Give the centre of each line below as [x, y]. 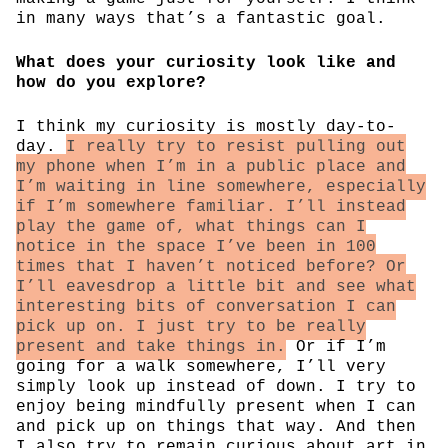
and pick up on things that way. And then [216, 426]
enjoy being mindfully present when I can [216, 406]
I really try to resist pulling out [236, 146]
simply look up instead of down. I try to [216, 386]
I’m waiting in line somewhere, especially [221, 186]
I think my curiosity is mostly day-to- [206, 126]
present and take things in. [151, 346]
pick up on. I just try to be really [191, 326]
